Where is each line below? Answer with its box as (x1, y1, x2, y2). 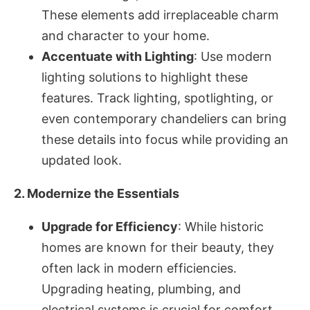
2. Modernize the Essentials (14, 186, 179, 201)
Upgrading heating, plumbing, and (42, 282, 241, 296)
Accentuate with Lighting (42, 49, 194, 64)
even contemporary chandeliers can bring (42, 111, 286, 126)
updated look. (42, 153, 122, 167)
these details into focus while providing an (42, 132, 289, 147)
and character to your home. (42, 28, 210, 43)
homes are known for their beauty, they (42, 240, 274, 255)
